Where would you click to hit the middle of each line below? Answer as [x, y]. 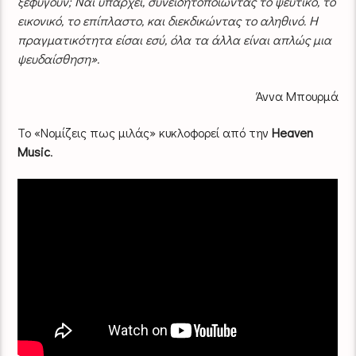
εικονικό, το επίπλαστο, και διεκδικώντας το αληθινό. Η [168, 21]
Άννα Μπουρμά [297, 95]
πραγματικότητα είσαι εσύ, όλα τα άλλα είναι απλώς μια [175, 40]
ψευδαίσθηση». [59, 59]
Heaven [293, 132]
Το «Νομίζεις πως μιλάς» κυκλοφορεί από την [145, 132]
